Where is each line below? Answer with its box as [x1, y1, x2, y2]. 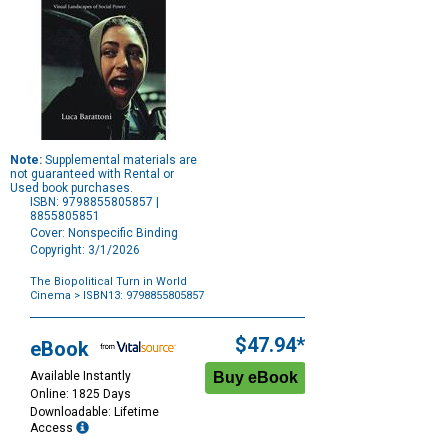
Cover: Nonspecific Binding [30, 226, 178, 241]
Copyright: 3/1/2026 [30, 243, 140, 258]
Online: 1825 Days [30, 387, 131, 402]
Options [29, 315, 72, 330]
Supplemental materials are [42, 153, 197, 168]
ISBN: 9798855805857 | [30, 195, 159, 210]
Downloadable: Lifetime [30, 405, 159, 420]
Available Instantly [30, 369, 131, 384]
